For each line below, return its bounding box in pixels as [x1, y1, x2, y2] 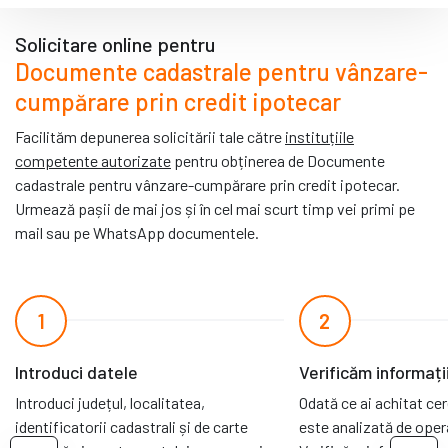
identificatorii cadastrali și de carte [15, 416, 248, 436]
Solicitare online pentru [15, 31, 215, 56]
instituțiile [285, 126, 354, 146]
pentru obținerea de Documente [171, 150, 385, 170]
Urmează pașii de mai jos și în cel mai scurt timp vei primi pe [15, 198, 415, 218]
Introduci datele [15, 360, 138, 383]
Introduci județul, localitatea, [15, 392, 205, 412]
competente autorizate [15, 150, 171, 170]
